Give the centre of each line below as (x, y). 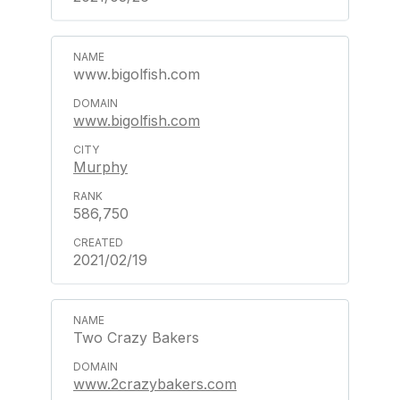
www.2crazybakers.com (155, 384)
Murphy (100, 167)
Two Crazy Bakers (136, 337)
